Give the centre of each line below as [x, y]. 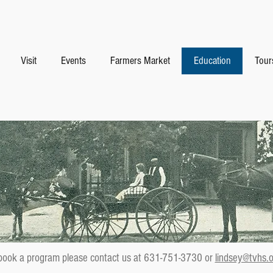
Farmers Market [140, 61]
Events [73, 61]
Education [212, 61]
